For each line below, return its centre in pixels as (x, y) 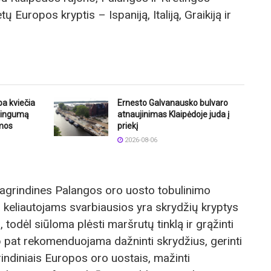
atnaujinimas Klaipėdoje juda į (173, 114)
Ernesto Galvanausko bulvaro (173, 103)
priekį (128, 126)
